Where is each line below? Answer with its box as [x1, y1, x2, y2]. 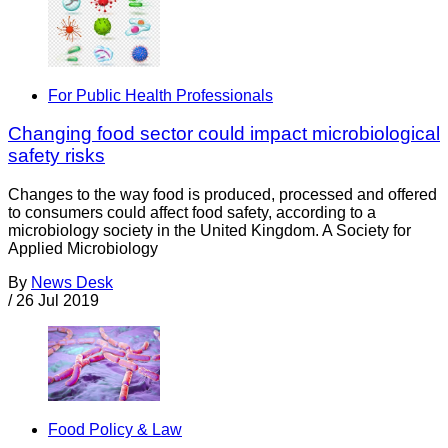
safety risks [8, 145, 105, 167]
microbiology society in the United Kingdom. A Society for [8, 221, 411, 239]
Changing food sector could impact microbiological [8, 123, 440, 145]
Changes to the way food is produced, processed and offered [8, 185, 437, 203]
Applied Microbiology [8, 239, 158, 257]
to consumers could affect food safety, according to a [8, 203, 376, 221]
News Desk [31, 273, 113, 291]
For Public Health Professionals [48, 86, 273, 104]
